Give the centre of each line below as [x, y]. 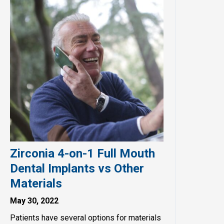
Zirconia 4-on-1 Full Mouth [82, 153]
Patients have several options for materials [85, 217]
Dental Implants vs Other [77, 168]
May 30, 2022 [34, 200]
